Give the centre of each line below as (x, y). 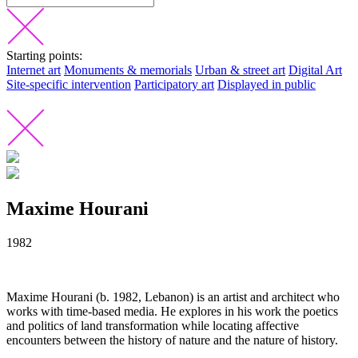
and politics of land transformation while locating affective (153, 325)
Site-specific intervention (69, 84)
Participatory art (174, 84)
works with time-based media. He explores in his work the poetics (172, 311)
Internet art (34, 70)
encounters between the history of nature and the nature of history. (172, 340)
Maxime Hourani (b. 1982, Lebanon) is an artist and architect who (173, 296)
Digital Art (315, 70)
